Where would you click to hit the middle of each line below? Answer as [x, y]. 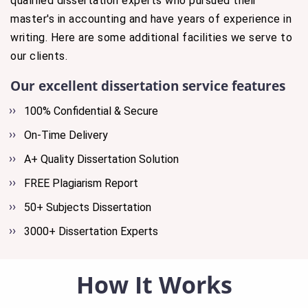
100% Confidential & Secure [91, 111]
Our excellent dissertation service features [148, 86]
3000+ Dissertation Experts [91, 231]
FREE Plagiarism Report [81, 183]
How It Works [154, 285]
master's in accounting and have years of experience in [151, 19]
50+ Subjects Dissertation [88, 207]
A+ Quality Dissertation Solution [101, 159]
